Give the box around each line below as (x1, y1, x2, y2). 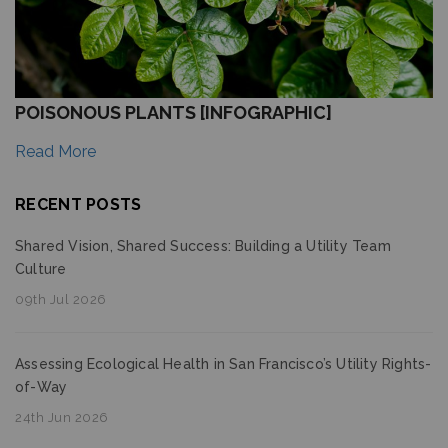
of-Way (15, 379, 68, 395)
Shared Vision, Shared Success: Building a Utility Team (15, 238, 391, 254)
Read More (15, 142, 96, 161)
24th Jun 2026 (15, 410, 109, 425)
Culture (15, 261, 67, 277)
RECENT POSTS (15, 195, 142, 214)
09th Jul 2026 (15, 292, 107, 307)
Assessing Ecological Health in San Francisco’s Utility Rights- (15, 356, 432, 372)
